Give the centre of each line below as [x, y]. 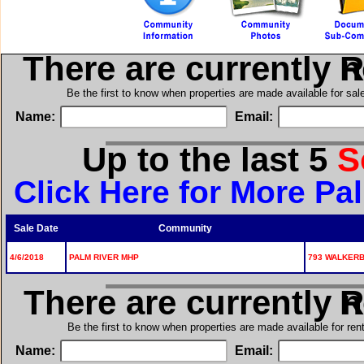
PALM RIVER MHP [104, 257]
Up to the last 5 [209, 160]
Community [185, 228]
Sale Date [36, 228]
